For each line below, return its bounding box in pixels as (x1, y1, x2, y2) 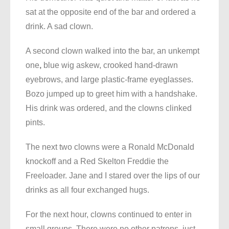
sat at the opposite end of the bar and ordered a (26, 8, 196, 17)
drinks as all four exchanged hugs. (26, 186, 149, 195)
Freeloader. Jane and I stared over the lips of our (26, 171, 200, 180)
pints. (26, 118, 45, 127)
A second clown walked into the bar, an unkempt (26, 47, 199, 56)
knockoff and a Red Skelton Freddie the (26, 157, 169, 166)
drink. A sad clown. (26, 22, 93, 31)
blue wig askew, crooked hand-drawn (43, 61, 178, 70)
